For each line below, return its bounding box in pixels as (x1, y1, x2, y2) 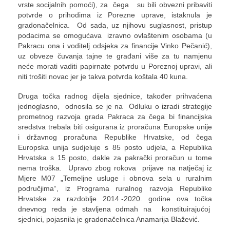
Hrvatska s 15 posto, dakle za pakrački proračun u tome (18, 153, 212, 162)
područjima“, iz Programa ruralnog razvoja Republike (18, 184, 212, 193)
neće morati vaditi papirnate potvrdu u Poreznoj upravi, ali (18, 62, 212, 70)
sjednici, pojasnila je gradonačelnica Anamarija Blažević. (18, 215, 200, 223)
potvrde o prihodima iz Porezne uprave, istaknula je (18, 10, 212, 19)
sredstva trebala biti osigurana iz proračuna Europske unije (18, 122, 212, 131)
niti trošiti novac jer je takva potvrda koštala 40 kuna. (18, 72, 188, 81)
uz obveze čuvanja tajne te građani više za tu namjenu (18, 51, 212, 60)
